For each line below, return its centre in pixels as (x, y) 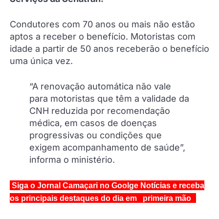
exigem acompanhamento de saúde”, (107, 147)
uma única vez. (41, 61)
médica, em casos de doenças (93, 123)
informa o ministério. (72, 159)
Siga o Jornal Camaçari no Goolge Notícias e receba (107, 185)
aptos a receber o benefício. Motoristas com (103, 36)
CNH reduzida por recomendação (100, 110)
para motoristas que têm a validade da (109, 98)
